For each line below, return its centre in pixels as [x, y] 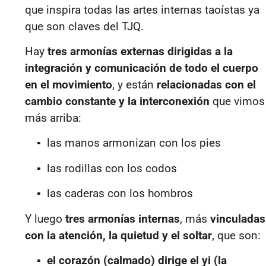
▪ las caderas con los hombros [115, 194]
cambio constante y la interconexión [117, 101]
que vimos [237, 101]
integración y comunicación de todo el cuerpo [142, 68]
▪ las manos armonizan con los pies [129, 143]
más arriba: [53, 118]
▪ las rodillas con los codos [107, 168]
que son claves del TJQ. [86, 26]
